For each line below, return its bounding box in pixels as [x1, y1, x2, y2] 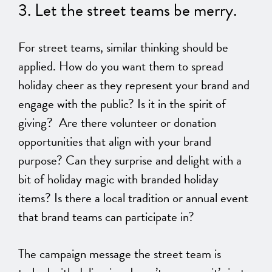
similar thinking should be [106, 37, 228, 57]
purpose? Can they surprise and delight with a [18, 150, 242, 170]
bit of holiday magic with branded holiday [18, 169, 219, 189]
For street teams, [18, 37, 106, 57]
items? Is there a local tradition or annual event [18, 188, 248, 208]
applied [18, 56, 53, 76]
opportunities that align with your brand [18, 131, 211, 151]
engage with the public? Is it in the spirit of [18, 93, 226, 114]
